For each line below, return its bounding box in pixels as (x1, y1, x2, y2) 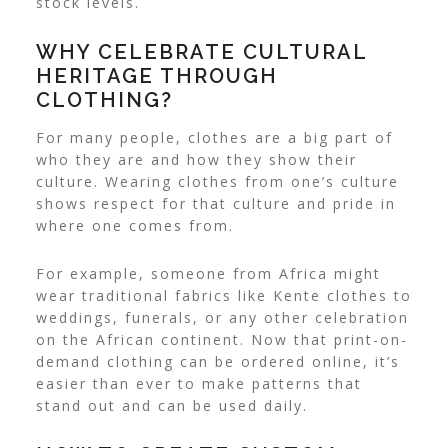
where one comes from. (35, 216, 234, 236)
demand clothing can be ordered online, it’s (35, 352, 400, 372)
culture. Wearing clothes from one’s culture (35, 172, 399, 192)
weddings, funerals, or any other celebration (35, 308, 409, 328)
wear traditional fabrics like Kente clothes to (35, 286, 412, 306)
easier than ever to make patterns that (35, 374, 362, 394)
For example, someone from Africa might (35, 264, 381, 284)
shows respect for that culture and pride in (35, 194, 396, 214)
